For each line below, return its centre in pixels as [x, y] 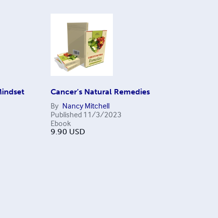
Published [66, 114]
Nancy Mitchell [86, 106]
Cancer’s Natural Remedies [100, 92]
